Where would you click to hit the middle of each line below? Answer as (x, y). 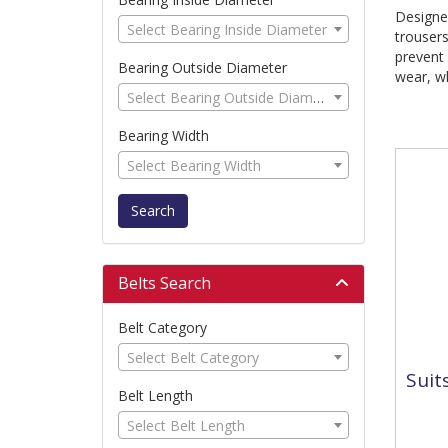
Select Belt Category (193, 357)
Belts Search (164, 283)
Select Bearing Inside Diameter (227, 29)
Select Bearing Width (194, 165)
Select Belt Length (186, 425)
